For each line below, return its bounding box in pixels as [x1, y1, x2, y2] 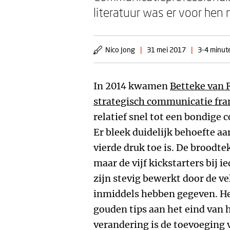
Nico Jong [105, 45, 135, 54]
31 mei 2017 [147, 45, 186, 54]
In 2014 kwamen [93, 80, 170, 92]
